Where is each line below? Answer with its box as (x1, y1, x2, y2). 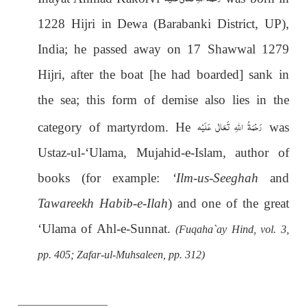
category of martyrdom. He (38, 119, 197, 134)
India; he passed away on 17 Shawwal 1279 (38, 41, 289, 56)
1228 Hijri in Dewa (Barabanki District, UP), (38, 16, 289, 31)
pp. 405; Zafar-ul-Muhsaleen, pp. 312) (38, 248, 205, 260)
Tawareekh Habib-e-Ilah (38, 195, 168, 210)
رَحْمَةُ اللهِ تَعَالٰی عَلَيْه (197, 116, 262, 136)
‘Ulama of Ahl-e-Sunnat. (38, 221, 176, 236)
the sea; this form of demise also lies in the (38, 92, 289, 107)
